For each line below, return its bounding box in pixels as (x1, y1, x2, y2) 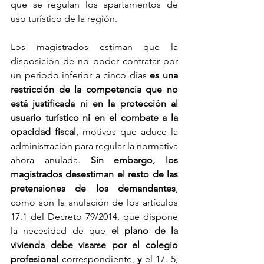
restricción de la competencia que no (11, 84, 178, 95)
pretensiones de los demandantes (11, 183, 176, 194)
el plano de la (111, 225, 179, 237)
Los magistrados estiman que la (11, 41, 178, 53)
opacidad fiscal (11, 126, 76, 138)
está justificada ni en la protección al (11, 98, 178, 110)
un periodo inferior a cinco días (11, 70, 150, 81)
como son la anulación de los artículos (11, 197, 178, 209)
